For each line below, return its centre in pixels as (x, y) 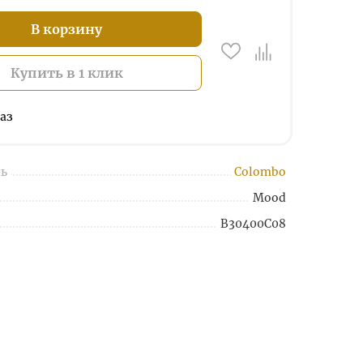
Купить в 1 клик (66, 73)
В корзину (66, 29)
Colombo (260, 172)
